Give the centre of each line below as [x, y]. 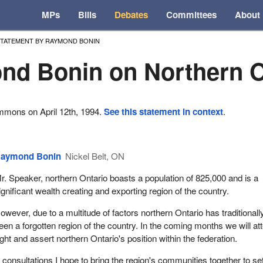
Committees [192, 15]
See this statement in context [164, 112]
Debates [131, 15]
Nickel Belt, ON [95, 156]
